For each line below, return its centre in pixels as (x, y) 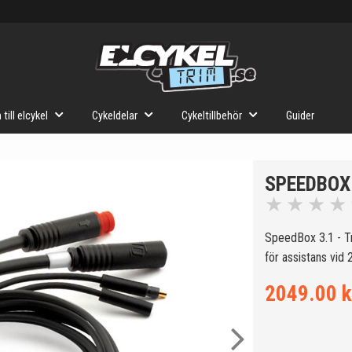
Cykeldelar (115, 116)
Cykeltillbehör (212, 116)
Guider (300, 116)
